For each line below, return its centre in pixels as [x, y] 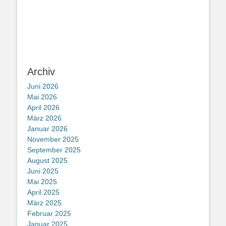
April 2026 [43, 107]
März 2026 [44, 118]
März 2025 [44, 203]
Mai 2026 [42, 97]
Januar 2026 [47, 129]
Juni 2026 [43, 86]
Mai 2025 [42, 182]
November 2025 [53, 139]
